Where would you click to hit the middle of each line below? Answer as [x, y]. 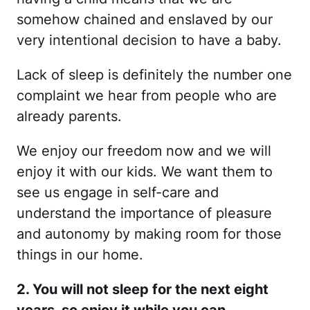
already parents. [69, 116]
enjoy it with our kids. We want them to [145, 172]
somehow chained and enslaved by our [145, 19]
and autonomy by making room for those [149, 234]
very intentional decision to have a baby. [149, 40]
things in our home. [80, 255]
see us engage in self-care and [118, 192]
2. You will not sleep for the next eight [143, 289]
